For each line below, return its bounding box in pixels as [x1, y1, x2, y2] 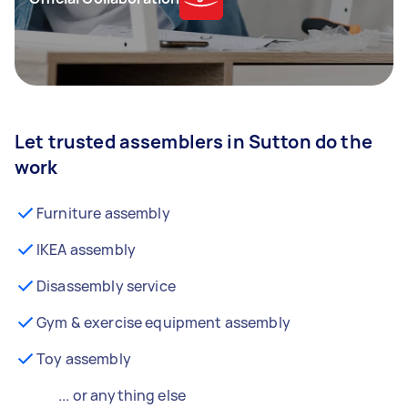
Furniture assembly [36, 203, 170, 223]
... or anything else [58, 385, 186, 405]
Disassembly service [36, 276, 176, 296]
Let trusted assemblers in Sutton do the [15, 129, 372, 154]
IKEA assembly [36, 240, 136, 260]
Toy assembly [36, 349, 131, 369]
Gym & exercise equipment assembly [36, 312, 291, 332]
